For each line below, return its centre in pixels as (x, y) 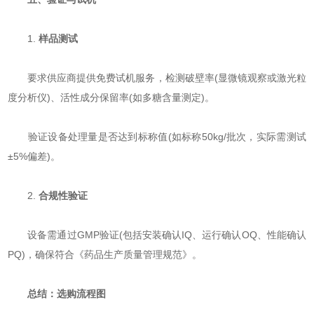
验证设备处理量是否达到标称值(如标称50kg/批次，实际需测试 (157, 137)
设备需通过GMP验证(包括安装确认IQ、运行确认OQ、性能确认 (157, 235)
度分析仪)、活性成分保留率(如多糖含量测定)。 (111, 98)
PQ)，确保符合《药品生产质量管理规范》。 (105, 255)
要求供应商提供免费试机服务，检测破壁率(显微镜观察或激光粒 (157, 78)
